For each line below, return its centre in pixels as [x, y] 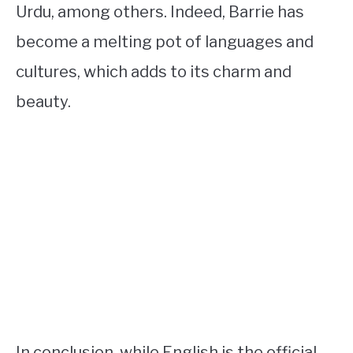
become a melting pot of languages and [165, 42]
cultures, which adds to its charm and [154, 72]
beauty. [43, 102]
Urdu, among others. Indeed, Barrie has [160, 12]
